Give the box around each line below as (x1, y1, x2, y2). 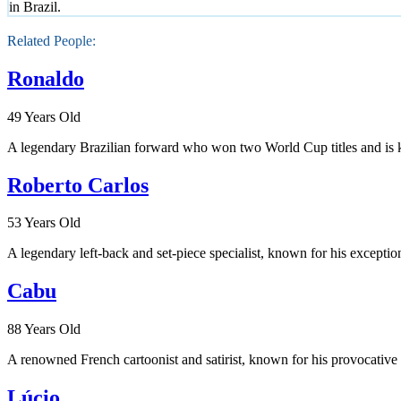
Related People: (7, 32, 96, 48)
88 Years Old (7, 321, 81, 337)
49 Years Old (7, 108, 81, 124)
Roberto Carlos (7, 173, 149, 197)
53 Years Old (7, 215, 81, 231)
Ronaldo (7, 66, 84, 90)
